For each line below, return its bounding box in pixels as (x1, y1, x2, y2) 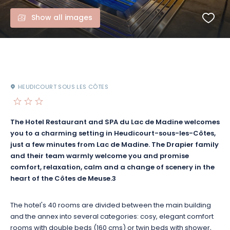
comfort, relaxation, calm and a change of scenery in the (10, 162, 215, 174)
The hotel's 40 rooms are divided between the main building (10, 200, 211, 211)
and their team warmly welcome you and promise (10, 151, 189, 162)
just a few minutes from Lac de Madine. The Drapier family (10, 140, 219, 151)
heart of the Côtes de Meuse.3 (10, 174, 116, 185)
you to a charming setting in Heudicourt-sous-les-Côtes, (10, 128, 216, 140)
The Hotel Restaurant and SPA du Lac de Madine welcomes (10, 117, 220, 128)
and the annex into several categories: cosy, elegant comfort (10, 212, 214, 222)
